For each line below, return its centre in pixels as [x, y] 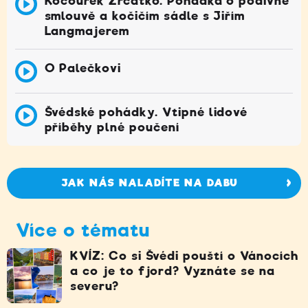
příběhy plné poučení [112, 127]
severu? [95, 286]
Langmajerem [87, 31]
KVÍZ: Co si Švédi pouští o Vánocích [184, 255]
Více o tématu [83, 230]
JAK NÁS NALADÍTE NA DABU [149, 183]
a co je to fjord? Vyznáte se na [173, 271]
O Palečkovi [83, 68]
